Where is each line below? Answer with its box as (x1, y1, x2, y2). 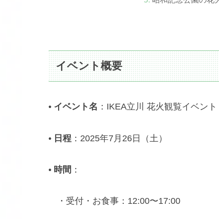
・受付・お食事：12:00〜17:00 (48, 196, 180, 206)
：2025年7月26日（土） (71, 133, 167, 143)
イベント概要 (56, 60, 123, 72)
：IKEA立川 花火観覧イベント (98, 102, 217, 112)
